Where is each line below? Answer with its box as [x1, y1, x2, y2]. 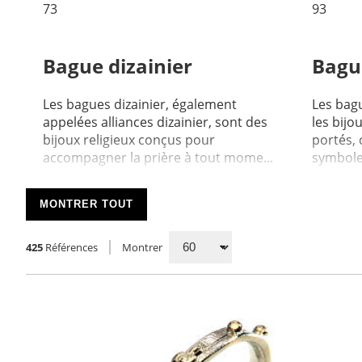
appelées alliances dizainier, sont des [42, 112, 267, 131]
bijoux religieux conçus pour [42, 130, 215, 149]
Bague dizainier [42, 52, 192, 79]
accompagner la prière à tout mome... [42, 148, 273, 166]
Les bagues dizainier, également [42, 95, 237, 113]
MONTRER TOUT [40, 198, 133, 211]
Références [45, 239, 98, 255]
